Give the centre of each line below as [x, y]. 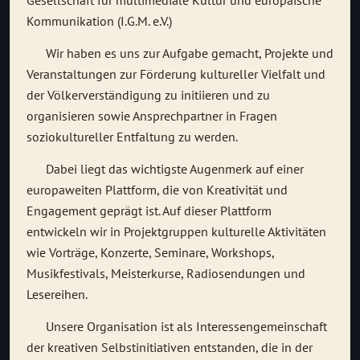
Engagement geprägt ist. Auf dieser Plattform [149, 211]
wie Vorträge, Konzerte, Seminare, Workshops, [150, 253]
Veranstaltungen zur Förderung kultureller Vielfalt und [176, 74]
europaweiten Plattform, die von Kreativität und [157, 190]
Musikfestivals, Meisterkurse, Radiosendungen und [166, 274]
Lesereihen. [58, 295]
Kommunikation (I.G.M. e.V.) [99, 21]
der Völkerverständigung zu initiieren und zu [148, 95]
